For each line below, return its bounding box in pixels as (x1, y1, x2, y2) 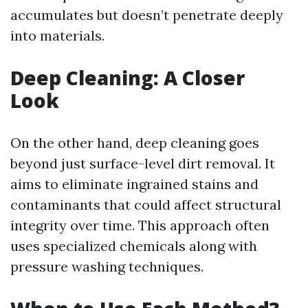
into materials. (10, 27, 104, 44)
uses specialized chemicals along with (10, 237, 257, 254)
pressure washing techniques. (10, 258, 203, 275)
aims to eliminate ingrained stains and (10, 175, 258, 192)
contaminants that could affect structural (10, 196, 281, 213)
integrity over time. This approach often (10, 217, 269, 234)
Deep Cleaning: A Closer (10, 65, 245, 91)
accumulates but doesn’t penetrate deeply (10, 6, 283, 23)
